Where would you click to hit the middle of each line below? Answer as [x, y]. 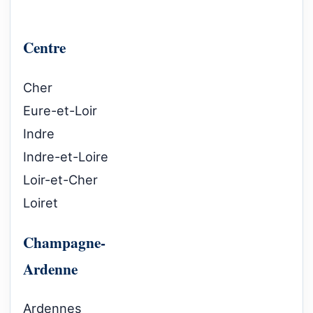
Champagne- [64, 242]
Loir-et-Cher [60, 179]
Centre [44, 48]
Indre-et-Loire [66, 156]
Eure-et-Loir [60, 110]
